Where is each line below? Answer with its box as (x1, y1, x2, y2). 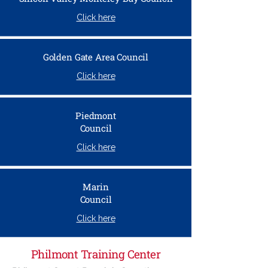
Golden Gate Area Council (42, 51, 149, 63)
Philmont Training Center (31, 246, 161, 261)
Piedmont (75, 109, 116, 121)
